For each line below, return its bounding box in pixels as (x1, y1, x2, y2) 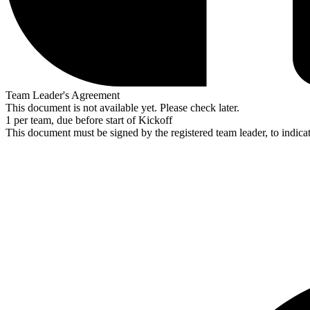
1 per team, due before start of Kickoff (6, 113, 172, 126)
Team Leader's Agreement (6, 89, 120, 101)
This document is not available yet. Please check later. (6, 101, 239, 113)
